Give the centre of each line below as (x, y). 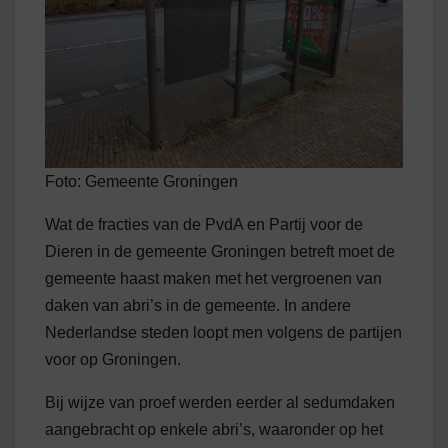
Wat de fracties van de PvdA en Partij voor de (204, 224)
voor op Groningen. (113, 359)
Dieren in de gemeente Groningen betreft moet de (220, 251)
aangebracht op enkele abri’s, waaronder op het (214, 429)
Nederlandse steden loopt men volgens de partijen (223, 332)
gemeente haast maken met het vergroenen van (213, 278)
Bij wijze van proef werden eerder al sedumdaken (220, 402)
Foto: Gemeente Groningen (141, 181)
